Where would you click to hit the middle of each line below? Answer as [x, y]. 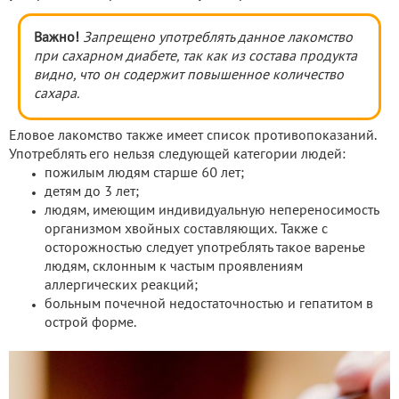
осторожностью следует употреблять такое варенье [205, 249]
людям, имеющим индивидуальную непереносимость [212, 212]
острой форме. [90, 324]
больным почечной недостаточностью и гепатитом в [209, 305]
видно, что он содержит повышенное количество [189, 76]
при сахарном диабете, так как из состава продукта [195, 57]
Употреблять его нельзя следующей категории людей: [177, 155]
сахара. [57, 95]
